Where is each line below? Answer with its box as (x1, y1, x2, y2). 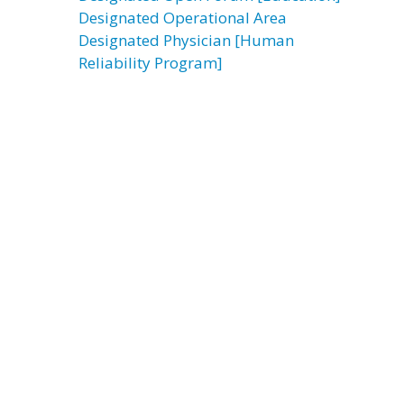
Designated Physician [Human (78, 30, 294, 50)
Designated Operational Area (78, 7, 287, 28)
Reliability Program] (78, 52, 223, 73)
